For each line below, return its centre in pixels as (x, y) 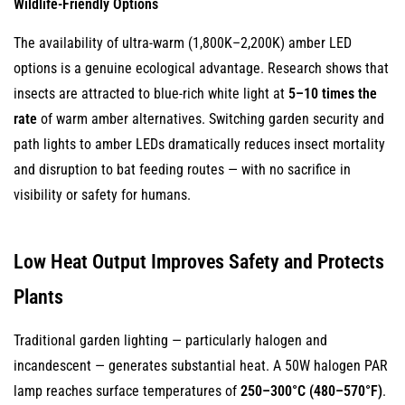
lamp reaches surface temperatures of (127, 391)
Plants (38, 297)
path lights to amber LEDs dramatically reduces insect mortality (199, 144)
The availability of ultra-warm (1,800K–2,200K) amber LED (183, 43)
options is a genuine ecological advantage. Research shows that (201, 68)
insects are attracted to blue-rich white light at (151, 94)
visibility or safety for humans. (102, 195)
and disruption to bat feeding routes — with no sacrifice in (182, 170)
